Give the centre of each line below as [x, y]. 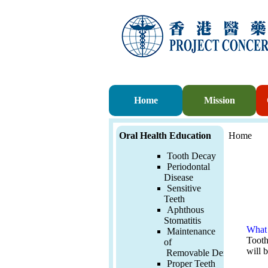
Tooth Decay [191, 156]
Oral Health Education [165, 135]
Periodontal [188, 167]
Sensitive [184, 188]
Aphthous [185, 210]
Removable [187, 253]
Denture [227, 253]
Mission [219, 100]
